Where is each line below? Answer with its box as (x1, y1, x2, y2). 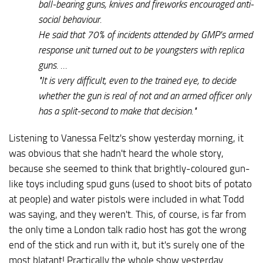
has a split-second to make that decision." (38, 104, 196, 117)
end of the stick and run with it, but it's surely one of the (9, 238, 245, 251)
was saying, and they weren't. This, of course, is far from (9, 208, 246, 220)
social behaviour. (38, 13, 102, 25)
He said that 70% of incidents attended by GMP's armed (38, 28, 252, 41)
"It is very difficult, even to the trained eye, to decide (38, 74, 236, 86)
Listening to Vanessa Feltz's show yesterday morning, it (9, 131, 244, 144)
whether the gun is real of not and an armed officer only (38, 89, 251, 102)
